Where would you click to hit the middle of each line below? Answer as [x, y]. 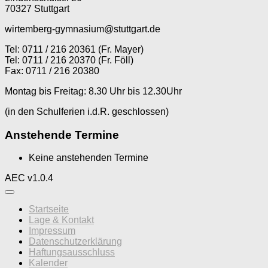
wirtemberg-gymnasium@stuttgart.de [83, 29]
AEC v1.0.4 [29, 178]
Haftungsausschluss [72, 252]
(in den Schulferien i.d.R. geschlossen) [87, 111]
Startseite [49, 209]
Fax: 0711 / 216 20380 [52, 71]
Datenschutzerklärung [75, 242]
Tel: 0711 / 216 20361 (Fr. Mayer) [74, 49]
